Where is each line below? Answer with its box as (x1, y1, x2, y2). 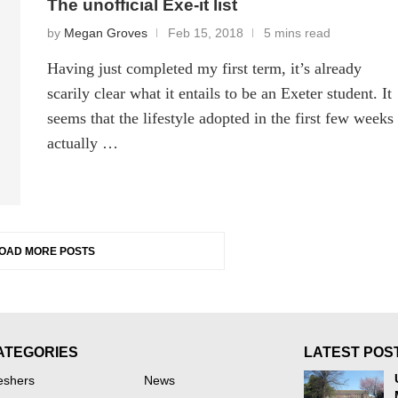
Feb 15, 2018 (168, 27, 244, 41)
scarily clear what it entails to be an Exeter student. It (47, 84, 393, 103)
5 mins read (264, 27, 331, 41)
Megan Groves (64, 27, 148, 41)
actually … (47, 134, 119, 153)
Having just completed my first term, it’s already (47, 60, 362, 78)
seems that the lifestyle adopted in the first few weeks (47, 109, 394, 128)
